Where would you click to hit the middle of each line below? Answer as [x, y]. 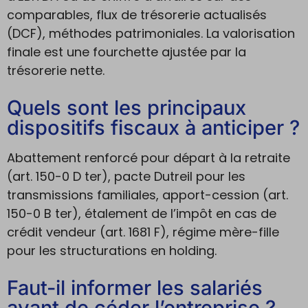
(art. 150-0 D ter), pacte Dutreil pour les [126, 176]
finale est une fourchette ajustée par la [126, 52]
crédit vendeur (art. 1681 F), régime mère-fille [143, 232]
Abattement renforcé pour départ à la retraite [148, 158]
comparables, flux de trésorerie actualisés [137, 15]
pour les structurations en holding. [112, 251]
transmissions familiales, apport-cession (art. [147, 195]
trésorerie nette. [56, 70]
